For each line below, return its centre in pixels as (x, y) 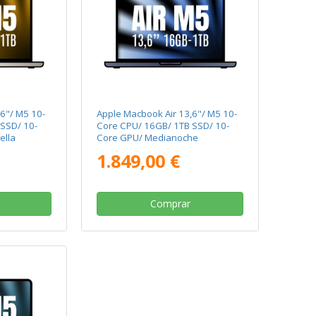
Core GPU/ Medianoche (148, 138)
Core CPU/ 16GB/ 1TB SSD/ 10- (163, 126)
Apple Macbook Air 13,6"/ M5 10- (167, 114)
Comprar (170, 204)
